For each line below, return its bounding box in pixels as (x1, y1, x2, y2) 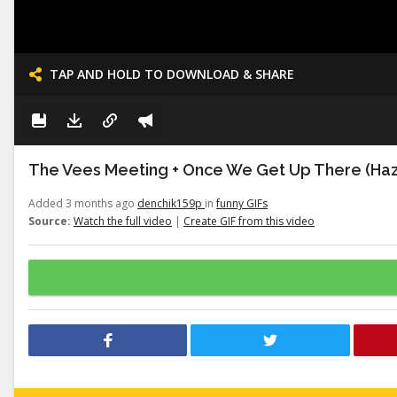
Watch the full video (74, 214, 172, 229)
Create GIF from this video (183, 214, 315, 229)
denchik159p (137, 196, 205, 211)
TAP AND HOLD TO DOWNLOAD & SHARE (50, 66, 294, 82)
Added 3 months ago (28, 196, 137, 211)
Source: (28, 214, 71, 229)
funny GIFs (216, 196, 268, 211)
